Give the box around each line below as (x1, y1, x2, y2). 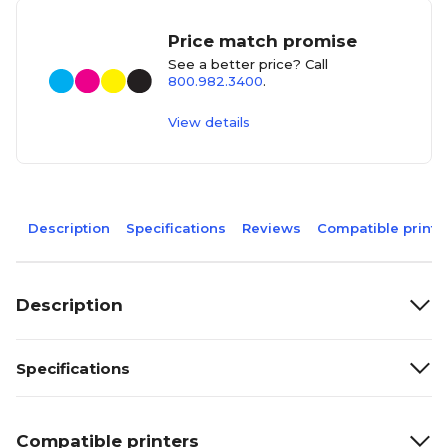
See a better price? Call (168, 56, 329, 72)
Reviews (242, 220, 301, 236)
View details (168, 114, 251, 130)
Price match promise (168, 31, 358, 51)
